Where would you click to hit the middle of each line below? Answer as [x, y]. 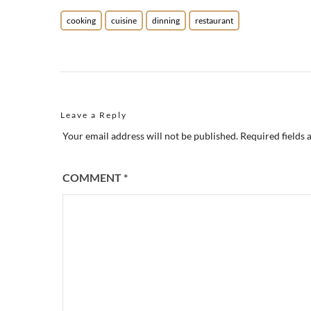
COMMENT [93, 177]
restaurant [214, 20]
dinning [166, 20]
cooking [81, 20]
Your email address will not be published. [150, 136]
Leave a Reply [94, 115]
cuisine [124, 20]
